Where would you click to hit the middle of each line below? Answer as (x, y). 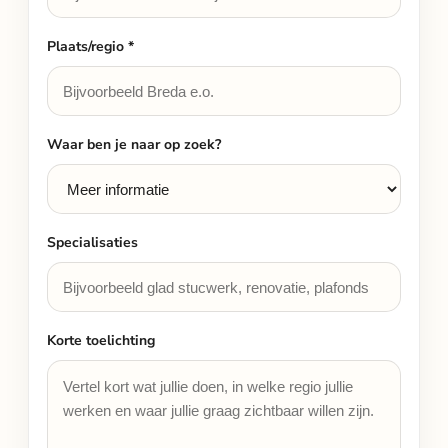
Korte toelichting (101, 340)
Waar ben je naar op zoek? (134, 144)
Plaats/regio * (90, 46)
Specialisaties (92, 242)
